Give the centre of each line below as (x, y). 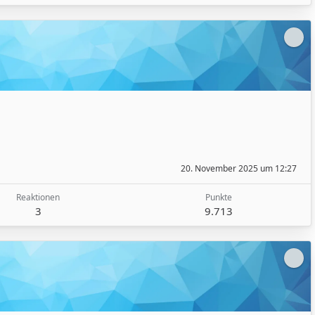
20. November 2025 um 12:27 (239, 169)
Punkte (219, 198)
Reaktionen (38, 198)
